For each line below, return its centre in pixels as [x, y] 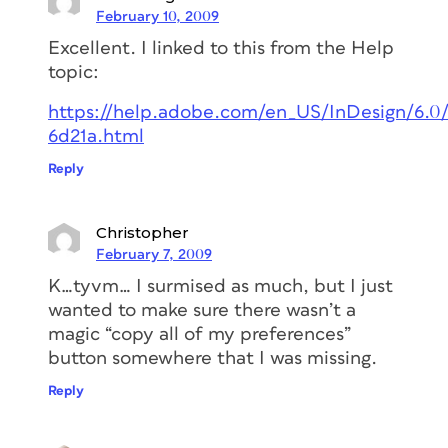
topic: [73, 72]
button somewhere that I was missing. [212, 358]
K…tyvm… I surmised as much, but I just [220, 286]
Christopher [142, 232]
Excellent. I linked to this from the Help [221, 48]
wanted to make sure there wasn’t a [202, 310]
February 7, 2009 [154, 254]
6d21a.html [96, 136]
